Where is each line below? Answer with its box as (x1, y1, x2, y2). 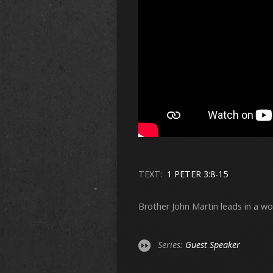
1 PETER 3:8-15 (167, 168, 228, 180)
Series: (158, 239, 185, 251)
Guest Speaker (185, 239, 240, 251)
